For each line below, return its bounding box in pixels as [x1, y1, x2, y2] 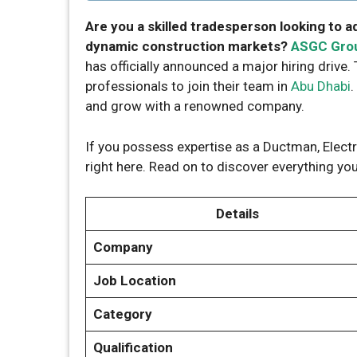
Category [92, 306, 152, 322]
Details [216, 206, 259, 222]
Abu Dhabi [291, 78, 351, 94]
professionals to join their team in [85, 78, 291, 94]
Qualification [92, 339, 173, 355]
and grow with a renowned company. [85, 98, 304, 114]
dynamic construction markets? [85, 38, 288, 54]
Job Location [92, 273, 176, 288]
